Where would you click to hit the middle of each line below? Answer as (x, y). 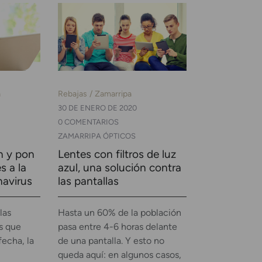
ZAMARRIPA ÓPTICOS (96, 136)
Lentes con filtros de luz (117, 154)
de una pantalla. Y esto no (111, 240)
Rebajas (72, 93)
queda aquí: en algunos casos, (119, 254)
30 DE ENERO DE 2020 (97, 108)
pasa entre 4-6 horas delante (117, 226)
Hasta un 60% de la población (119, 212)
